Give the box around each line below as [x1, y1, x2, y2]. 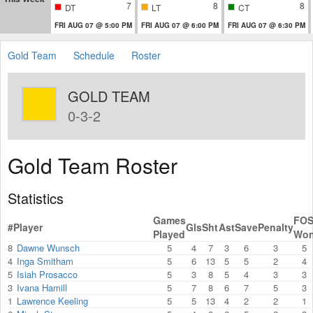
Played [153, 226, 185, 241]
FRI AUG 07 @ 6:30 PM [228, 20, 305, 30]
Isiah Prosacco [17, 267, 78, 281]
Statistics [8, 187, 64, 208]
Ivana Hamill [17, 280, 67, 294]
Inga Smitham [17, 254, 73, 268]
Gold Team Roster [8, 150, 177, 180]
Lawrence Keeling [17, 293, 88, 307]
